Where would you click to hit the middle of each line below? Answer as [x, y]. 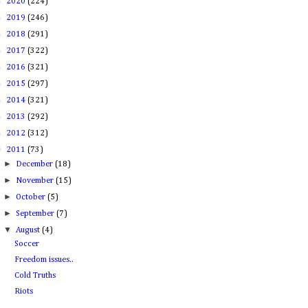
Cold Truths [35, 276]
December [36, 164]
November [36, 181]
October [32, 197]
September [36, 214]
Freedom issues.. [44, 260]
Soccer [26, 244]
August [29, 230]
